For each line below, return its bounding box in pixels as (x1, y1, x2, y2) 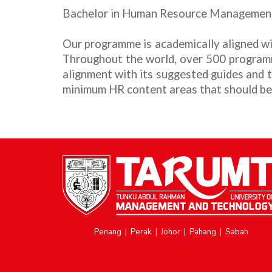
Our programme (62, 37, 144, 50)
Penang (93, 226, 121, 237)
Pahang (189, 226, 216, 237)
